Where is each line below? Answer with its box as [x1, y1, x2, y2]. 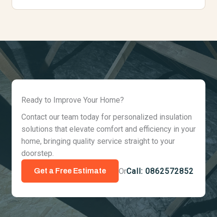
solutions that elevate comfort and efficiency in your [21, 124, 196, 134]
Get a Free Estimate [34, 167, 106, 175]
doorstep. [21, 149, 54, 158]
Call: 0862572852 [126, 166, 194, 176]
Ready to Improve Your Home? [21, 95, 124, 105]
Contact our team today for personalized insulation [21, 112, 192, 122]
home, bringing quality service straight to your [21, 137, 175, 146]
